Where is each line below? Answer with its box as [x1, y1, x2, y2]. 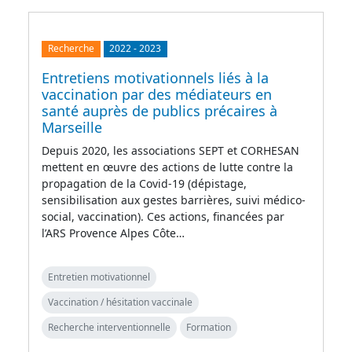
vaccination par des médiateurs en [42, 84, 272, 104]
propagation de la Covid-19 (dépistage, [42, 175, 247, 191]
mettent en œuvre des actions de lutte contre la [42, 159, 293, 174]
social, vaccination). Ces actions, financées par [42, 208, 284, 224]
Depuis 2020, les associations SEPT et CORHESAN [42, 142, 299, 158]
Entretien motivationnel [48, 269, 150, 284]
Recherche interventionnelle [48, 320, 170, 334]
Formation [186, 320, 231, 334]
